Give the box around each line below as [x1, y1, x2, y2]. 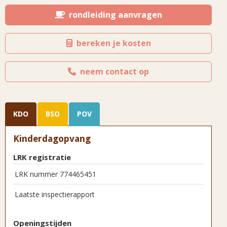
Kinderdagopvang [13, 133, 91, 144]
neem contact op [76, 66, 149, 77]
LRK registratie [13, 152, 71, 162]
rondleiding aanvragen [65, 9, 162, 20]
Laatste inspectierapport [15, 190, 95, 199]
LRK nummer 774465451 [15, 169, 96, 179]
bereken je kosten [72, 37, 151, 49]
